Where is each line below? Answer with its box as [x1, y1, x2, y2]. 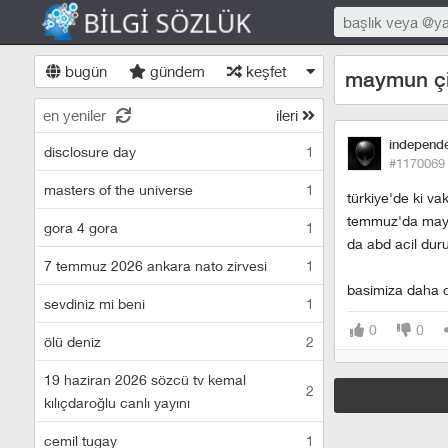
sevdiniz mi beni [44, 295, 145, 312]
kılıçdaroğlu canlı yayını [44, 394, 190, 411]
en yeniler [43, 106, 106, 124]
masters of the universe [44, 181, 193, 198]
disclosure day [44, 143, 136, 160]
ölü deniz [44, 333, 101, 350]
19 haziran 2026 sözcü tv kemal [44, 371, 246, 388]
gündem [145, 62, 205, 80]
